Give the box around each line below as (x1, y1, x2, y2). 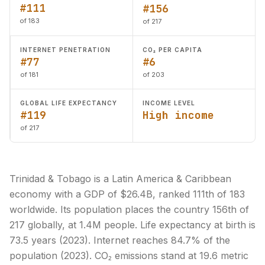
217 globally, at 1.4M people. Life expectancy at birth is (9, 219, 256, 231)
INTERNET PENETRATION (20, 46, 111, 53)
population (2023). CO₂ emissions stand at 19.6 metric (9, 250, 248, 261)
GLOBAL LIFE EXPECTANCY (20, 99, 117, 106)
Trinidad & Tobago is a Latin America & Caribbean (9, 173, 231, 185)
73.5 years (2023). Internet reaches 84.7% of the (9, 234, 230, 246)
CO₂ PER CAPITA (143, 46, 202, 53)
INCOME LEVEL (143, 99, 195, 106)
